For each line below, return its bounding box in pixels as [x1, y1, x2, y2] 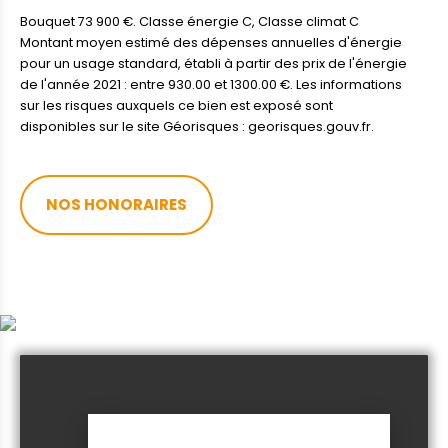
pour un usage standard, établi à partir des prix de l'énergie [20, 54, 407, 72]
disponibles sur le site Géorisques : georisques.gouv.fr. [20, 117, 374, 135]
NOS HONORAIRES [46, 193, 187, 215]
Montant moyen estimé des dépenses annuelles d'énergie [20, 33, 402, 51]
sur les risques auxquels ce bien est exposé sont [20, 96, 333, 114]
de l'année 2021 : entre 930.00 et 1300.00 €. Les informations [20, 75, 402, 93]
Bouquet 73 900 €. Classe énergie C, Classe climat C [20, 12, 359, 30]
